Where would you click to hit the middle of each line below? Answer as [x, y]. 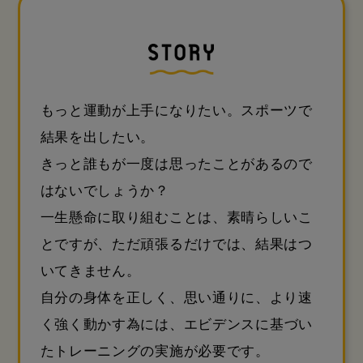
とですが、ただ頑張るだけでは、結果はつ [176, 244]
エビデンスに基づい [248, 324]
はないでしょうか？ [105, 190]
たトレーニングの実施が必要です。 [155, 351]
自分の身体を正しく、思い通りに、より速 [176, 297]
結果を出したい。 [98, 137]
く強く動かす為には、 [112, 324]
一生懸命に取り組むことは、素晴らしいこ [176, 217]
